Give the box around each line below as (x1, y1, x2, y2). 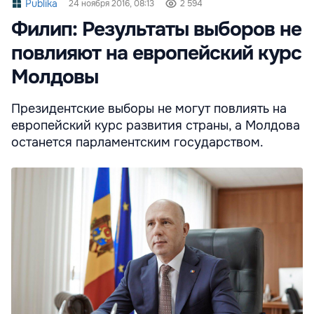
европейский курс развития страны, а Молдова (11, 118, 300, 134)
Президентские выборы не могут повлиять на (11, 101, 287, 117)
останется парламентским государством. (11, 135, 264, 151)
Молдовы (11, 64, 98, 90)
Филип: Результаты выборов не (11, 17, 301, 43)
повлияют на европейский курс (11, 41, 301, 67)
